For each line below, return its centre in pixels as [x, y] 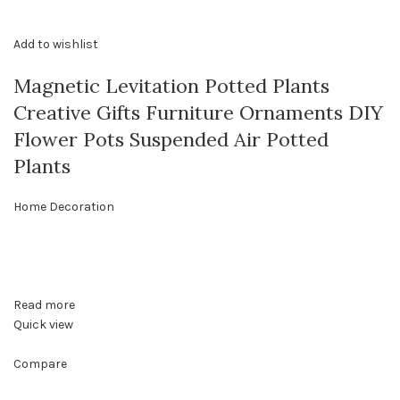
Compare [40, 364]
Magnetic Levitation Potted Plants [171, 86]
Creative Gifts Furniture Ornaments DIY [198, 113]
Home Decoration [64, 207]
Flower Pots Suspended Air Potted [171, 140]
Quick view [43, 325]
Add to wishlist [56, 45]
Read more [44, 305]
